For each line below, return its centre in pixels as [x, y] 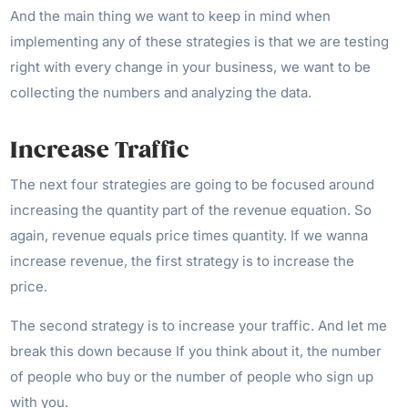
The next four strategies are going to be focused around [193, 184]
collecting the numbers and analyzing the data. [161, 92]
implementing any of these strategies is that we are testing [200, 41]
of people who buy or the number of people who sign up [192, 376]
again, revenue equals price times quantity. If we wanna [189, 235]
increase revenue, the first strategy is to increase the [183, 260]
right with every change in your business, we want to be [191, 66]
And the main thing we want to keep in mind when [171, 15]
